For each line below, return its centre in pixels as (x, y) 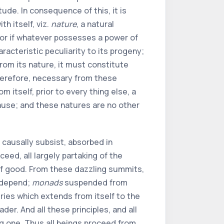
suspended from (95, 182)
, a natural (95, 24)
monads (47, 182)
